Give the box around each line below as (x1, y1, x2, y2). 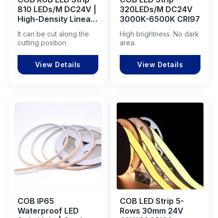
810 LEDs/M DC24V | (17, 4, 96, 14)
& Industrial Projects (17, 33, 95, 43)
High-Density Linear (17, 14, 94, 24)
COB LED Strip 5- (120, 196, 184, 206)
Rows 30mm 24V (120, 205, 184, 216)
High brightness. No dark (120, 29, 200, 38)
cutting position (17, 38, 66, 47)
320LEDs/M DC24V (120, 4, 193, 14)
